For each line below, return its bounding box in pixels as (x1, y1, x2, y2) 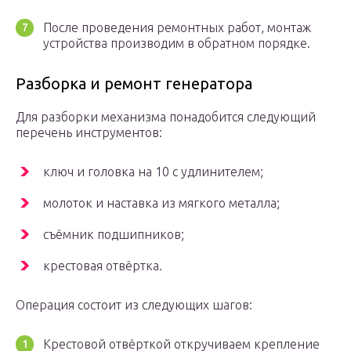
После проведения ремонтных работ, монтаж (43, 20, 311, 35)
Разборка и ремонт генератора (16, 74, 252, 93)
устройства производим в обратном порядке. (43, 36, 310, 51)
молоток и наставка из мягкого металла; (43, 196, 280, 211)
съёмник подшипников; (43, 227, 184, 242)
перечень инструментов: (16, 125, 162, 140)
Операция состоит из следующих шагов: (16, 298, 252, 313)
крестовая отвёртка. (43, 259, 162, 273)
